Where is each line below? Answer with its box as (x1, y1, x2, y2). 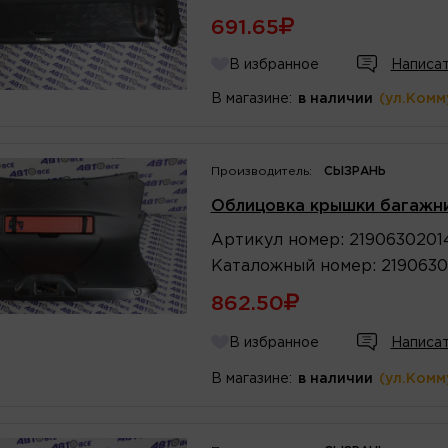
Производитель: (210, 165, 312, 177)
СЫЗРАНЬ (323, 165, 386, 177)
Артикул (210, 232, 283, 248)
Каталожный (210, 258, 315, 274)
